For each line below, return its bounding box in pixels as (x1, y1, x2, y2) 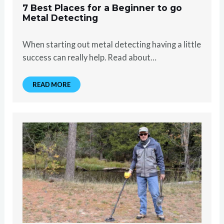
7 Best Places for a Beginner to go (22, 2, 182, 13)
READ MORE (32, 80, 71, 88)
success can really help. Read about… (22, 52, 157, 62)
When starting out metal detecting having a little (22, 39, 201, 49)
